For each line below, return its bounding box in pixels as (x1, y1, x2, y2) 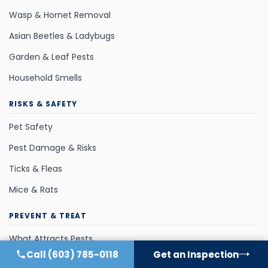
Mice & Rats (9, 183, 58, 196)
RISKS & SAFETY (9, 99, 78, 109)
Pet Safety (9, 121, 53, 133)
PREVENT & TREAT (9, 211, 87, 221)
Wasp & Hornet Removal (9, 9, 111, 22)
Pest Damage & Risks (9, 142, 96, 154)
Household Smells (9, 71, 82, 84)
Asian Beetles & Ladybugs (9, 30, 115, 42)
